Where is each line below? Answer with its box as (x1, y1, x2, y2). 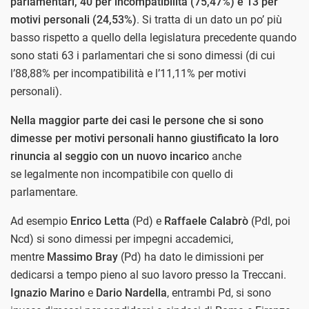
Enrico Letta (70, 214, 130, 228)
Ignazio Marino (10, 286, 85, 299)
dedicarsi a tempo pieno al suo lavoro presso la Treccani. (10, 268, 286, 281)
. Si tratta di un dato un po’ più (137, 12, 282, 26)
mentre (10, 250, 47, 263)
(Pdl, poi (248, 214, 290, 228)
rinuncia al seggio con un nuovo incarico (10, 149, 212, 163)
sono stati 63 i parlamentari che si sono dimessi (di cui (10, 48, 275, 62)
